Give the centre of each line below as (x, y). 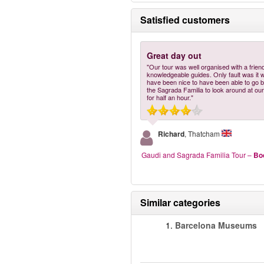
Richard (171, 134)
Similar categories (180, 202)
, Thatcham (202, 133)
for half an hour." (170, 97)
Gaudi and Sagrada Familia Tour (194, 155)
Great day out (174, 55)
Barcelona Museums (216, 225)
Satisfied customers (185, 20)
